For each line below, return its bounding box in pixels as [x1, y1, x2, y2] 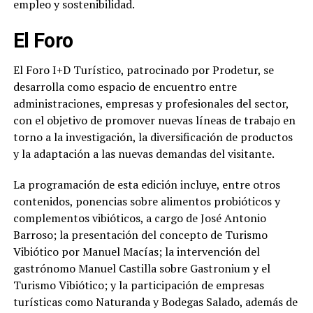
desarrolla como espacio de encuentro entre [13, 79, 237, 95]
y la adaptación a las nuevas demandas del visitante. [13, 146, 275, 162]
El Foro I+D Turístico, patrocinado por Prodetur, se [13, 62, 274, 78]
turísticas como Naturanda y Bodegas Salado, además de [13, 294, 298, 310]
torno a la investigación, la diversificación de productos [13, 129, 293, 145]
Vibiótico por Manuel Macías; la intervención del [13, 244, 260, 260]
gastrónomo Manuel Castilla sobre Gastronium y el [13, 261, 270, 277]
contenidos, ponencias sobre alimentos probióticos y [13, 194, 280, 210]
